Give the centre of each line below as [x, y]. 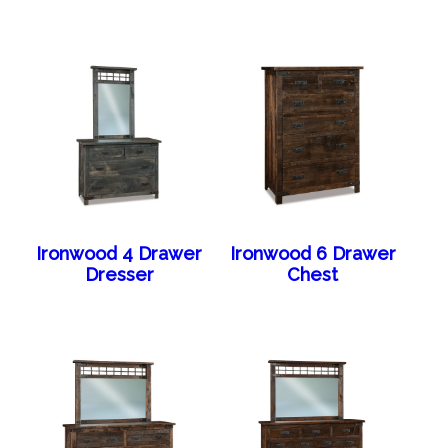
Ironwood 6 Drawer [312, 254]
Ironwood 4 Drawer [119, 254]
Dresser [119, 275]
